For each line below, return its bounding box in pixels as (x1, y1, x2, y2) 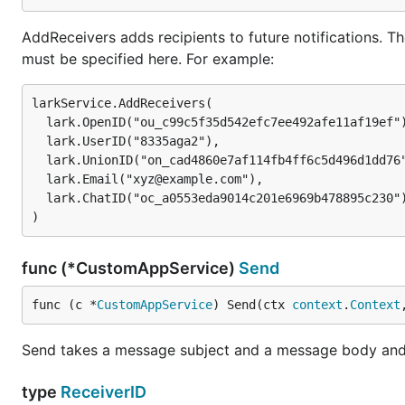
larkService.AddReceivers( (32, 96, 212, 110)
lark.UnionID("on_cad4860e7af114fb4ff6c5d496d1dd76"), (32, 153, 46, 167)
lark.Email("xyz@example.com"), (32, 172, 46, 186)
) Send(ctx (212, 297, 292, 312)
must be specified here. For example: (22, 50, 274, 68)
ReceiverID (61, 382, 146, 401)
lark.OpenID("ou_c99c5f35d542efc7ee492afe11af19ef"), (32, 115, 46, 129)
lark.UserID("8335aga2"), (32, 134, 46, 148)
